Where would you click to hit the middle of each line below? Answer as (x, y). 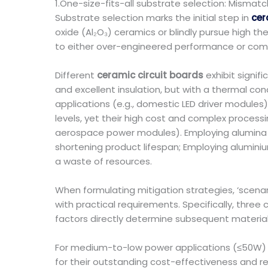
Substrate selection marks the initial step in (152, 18)
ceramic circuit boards (150, 75)
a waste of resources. (103, 161)
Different (76, 75)
